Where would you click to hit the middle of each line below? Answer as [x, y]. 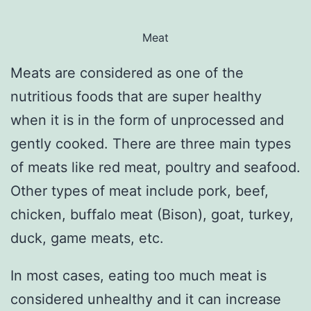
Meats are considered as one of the [127, 73]
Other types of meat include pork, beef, [140, 191]
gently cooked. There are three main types [151, 144]
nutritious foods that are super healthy [136, 97]
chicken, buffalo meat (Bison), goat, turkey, [152, 215]
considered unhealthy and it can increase [146, 300]
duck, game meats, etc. [87, 238]
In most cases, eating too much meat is [138, 276]
